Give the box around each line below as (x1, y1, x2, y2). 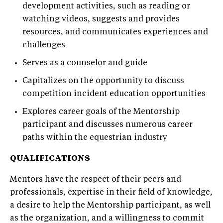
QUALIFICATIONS (10, 154, 90, 163)
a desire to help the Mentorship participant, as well (10, 201, 211, 210)
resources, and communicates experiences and (22, 28, 208, 36)
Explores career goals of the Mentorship (22, 108, 180, 116)
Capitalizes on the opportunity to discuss (22, 77, 184, 85)
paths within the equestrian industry (22, 133, 167, 142)
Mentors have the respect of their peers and (10, 175, 181, 184)
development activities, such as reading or (22, 2, 190, 10)
